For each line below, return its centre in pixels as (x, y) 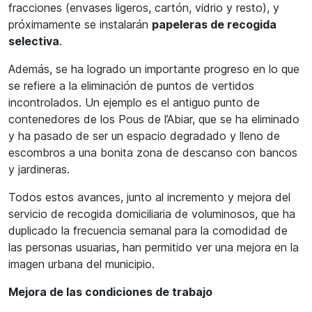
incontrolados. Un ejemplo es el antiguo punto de (134, 102)
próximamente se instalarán (80, 24)
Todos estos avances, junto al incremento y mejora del (149, 197)
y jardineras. (39, 169)
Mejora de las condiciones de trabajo (110, 292)
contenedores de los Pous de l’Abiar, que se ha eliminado (154, 119)
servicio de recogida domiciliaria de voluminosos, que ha (152, 214)
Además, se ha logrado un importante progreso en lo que (154, 69)
